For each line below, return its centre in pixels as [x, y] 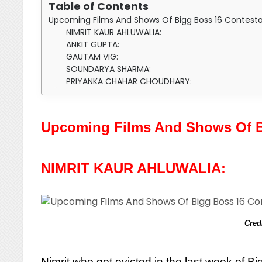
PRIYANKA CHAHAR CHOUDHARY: [129, 81]
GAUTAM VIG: [92, 57]
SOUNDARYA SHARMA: [109, 69]
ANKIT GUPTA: [93, 44]
